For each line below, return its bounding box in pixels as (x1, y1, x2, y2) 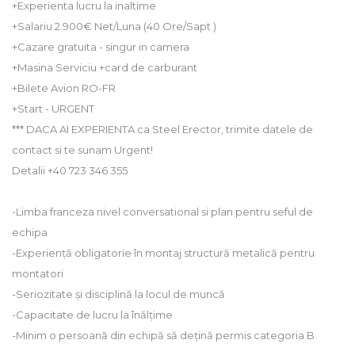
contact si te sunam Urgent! (12, 143, 153, 157)
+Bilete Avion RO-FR (12, 82, 116, 95)
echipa (12, 226, 48, 239)
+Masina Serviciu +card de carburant (12, 61, 197, 74)
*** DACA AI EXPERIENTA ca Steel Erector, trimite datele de (12, 123, 313, 136)
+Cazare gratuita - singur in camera (12, 40, 189, 54)
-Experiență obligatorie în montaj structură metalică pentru (12, 246, 315, 260)
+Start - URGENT (12, 102, 94, 116)
